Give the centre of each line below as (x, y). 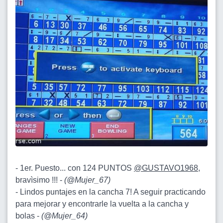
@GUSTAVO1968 (166, 168)
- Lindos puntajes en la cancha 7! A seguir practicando (111, 192)
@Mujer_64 (64, 216)
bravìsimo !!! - (40, 180)
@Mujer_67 (87, 180)
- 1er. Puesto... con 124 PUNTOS (75, 168)
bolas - (28, 216)
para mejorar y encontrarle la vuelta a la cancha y (102, 204)
